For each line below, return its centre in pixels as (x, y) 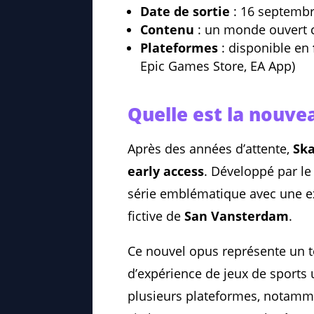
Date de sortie (185, 12)
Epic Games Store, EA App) (218, 66)
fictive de (156, 216)
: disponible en (265, 48)
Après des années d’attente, (210, 149)
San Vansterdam (237, 216)
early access (166, 171)
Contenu (167, 30)
